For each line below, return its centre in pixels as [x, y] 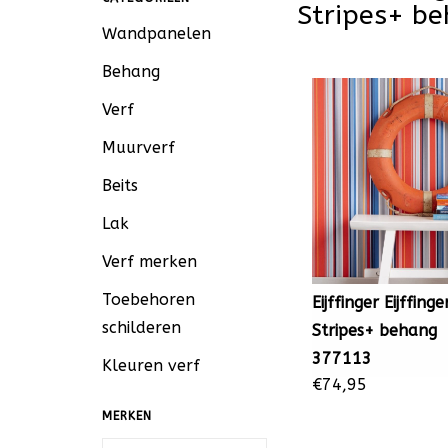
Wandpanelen [156, 33]
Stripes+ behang [374, 331]
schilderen [141, 327]
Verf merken [149, 261]
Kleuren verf [151, 365]
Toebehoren [148, 299]
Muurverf [138, 147]
